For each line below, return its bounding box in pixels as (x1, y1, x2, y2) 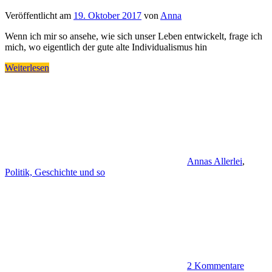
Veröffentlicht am (5, 10, 73, 21)
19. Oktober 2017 (73, 10, 141, 21)
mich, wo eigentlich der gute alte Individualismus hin (5, 41, 207, 52)
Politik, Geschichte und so (5, 166, 105, 177)
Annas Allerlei (187, 155, 242, 166)
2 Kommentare (187, 260, 244, 271)
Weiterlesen (5, 62, 49, 73)
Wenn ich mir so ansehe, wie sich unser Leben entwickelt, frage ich (5, 30, 262, 41)
